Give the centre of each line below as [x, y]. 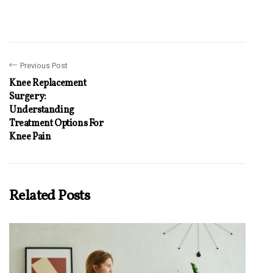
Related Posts [50, 196]
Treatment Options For [56, 123]
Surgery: [28, 97]
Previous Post [44, 65]
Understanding [42, 110]
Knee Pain [30, 137]
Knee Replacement [48, 83]
